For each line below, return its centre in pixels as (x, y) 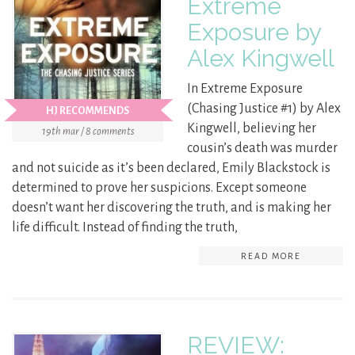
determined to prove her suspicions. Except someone (159, 188)
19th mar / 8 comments (88, 132)
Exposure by (254, 32)
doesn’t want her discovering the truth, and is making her (172, 208)
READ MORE (271, 256)
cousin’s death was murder (262, 149)
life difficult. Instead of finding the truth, (125, 228)
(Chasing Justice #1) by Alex (264, 109)
